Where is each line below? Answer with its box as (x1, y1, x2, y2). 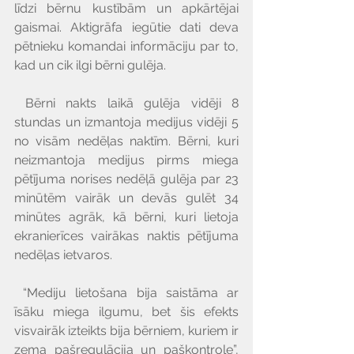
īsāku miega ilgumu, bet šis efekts (14, 304, 239, 320)
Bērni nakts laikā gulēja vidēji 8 (14, 96, 25, 111)
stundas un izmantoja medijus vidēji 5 (14, 115, 239, 130)
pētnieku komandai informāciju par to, (14, 39, 239, 55)
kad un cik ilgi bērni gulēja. (14, 58, 166, 73)
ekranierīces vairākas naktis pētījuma (14, 228, 239, 244)
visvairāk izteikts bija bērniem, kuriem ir (14, 323, 239, 339)
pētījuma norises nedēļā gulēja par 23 (14, 171, 239, 187)
